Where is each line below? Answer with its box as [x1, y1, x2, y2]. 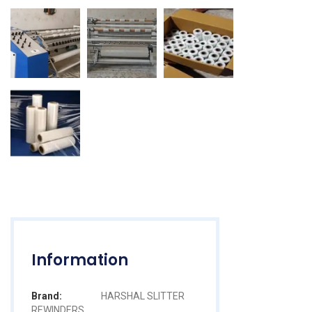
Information [31, 249, 128, 271]
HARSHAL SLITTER [101, 290, 185, 302]
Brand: [31, 290, 62, 302]
